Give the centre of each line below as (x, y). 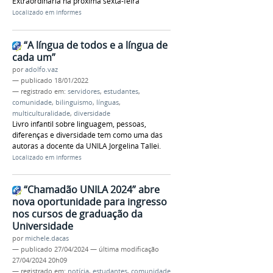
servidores (84, 91)
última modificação (129, 250)
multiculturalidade (41, 113)
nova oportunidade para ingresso (90, 202)
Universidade (43, 226)
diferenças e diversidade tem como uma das (87, 135)
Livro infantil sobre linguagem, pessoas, (79, 124)
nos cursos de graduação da (77, 214)
